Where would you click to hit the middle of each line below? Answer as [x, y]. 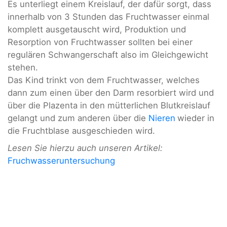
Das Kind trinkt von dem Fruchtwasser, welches [104, 80]
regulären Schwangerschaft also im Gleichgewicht [108, 55]
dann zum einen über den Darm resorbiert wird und [111, 93]
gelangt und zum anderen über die [78, 118]
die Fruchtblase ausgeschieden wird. [81, 131]
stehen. [23, 68]
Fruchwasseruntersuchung [61, 160]
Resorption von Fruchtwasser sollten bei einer [100, 42]
